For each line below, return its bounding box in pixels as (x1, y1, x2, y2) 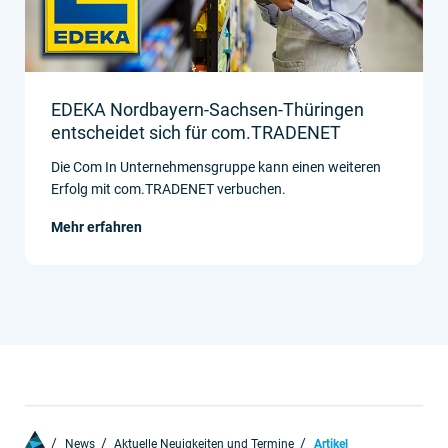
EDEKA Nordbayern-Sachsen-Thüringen (51, 98, 364, 120)
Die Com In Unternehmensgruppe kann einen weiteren (51, 158, 381, 175)
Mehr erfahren (51, 218, 142, 235)
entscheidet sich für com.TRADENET (51, 121, 341, 143)
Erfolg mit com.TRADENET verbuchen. (51, 180, 286, 197)
